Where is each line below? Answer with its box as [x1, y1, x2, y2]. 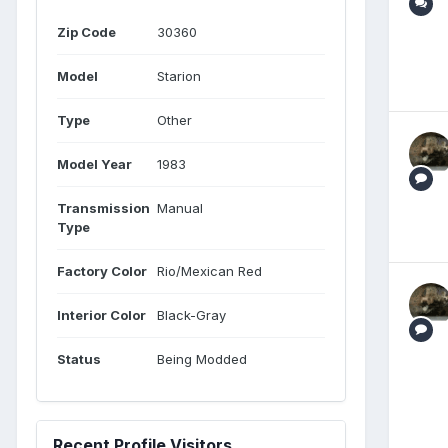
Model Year [57, 156, 132, 172]
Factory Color [57, 263, 147, 279]
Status [57, 351, 101, 367]
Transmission [57, 200, 150, 216]
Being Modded [157, 351, 247, 367]
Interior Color [57, 307, 146, 323]
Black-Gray [157, 307, 226, 323]
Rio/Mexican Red [157, 263, 262, 279]
